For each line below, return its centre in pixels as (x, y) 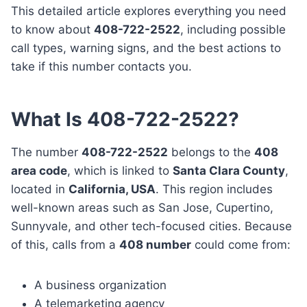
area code (39, 171)
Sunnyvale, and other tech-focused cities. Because (151, 226)
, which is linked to (120, 171)
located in (40, 189)
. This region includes (214, 189)
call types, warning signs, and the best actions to (146, 48)
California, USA (112, 189)
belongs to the (211, 152)
